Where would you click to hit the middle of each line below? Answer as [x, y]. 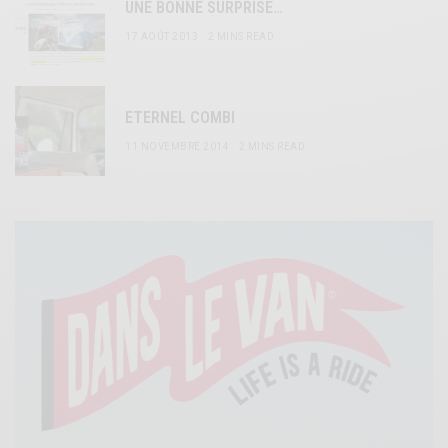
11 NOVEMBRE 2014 [177, 146]
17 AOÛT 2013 [161, 36]
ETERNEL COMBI [180, 117]
